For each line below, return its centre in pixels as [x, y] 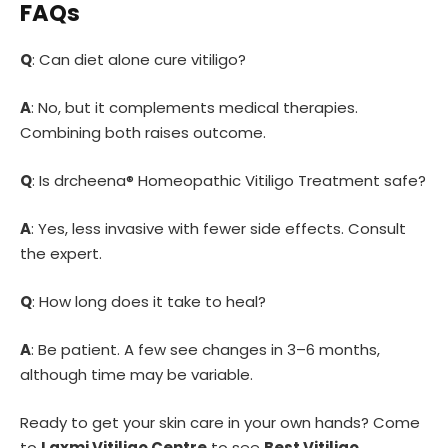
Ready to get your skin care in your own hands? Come [220, 423]
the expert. [61, 253]
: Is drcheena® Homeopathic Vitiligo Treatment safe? [229, 180]
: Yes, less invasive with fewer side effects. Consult [218, 228]
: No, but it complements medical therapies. [194, 107]
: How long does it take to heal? [149, 301]
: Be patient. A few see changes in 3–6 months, [205, 350]
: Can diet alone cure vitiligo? [139, 59]
